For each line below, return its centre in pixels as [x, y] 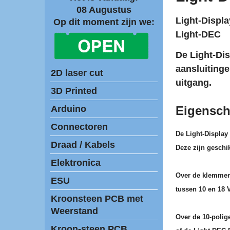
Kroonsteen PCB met [97, 199]
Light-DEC [198, 34]
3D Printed [74, 91]
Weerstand [74, 211]
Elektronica [76, 163]
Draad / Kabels [83, 145]
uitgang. [194, 83]
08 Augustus [104, 10]
